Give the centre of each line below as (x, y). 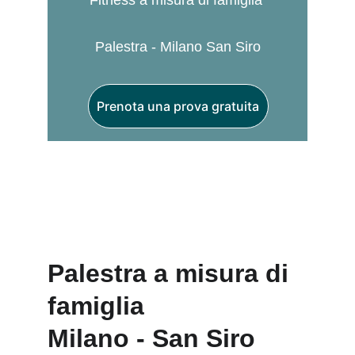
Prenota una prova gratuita (178, 106)
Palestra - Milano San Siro (178, 47)
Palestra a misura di (172, 273)
